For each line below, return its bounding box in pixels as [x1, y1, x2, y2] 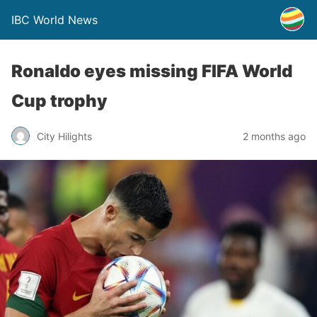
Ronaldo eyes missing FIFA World [11, 61, 292, 81]
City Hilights [37, 129, 92, 142]
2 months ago [243, 129, 306, 142]
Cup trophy [11, 91, 108, 111]
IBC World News [11, 13, 98, 27]
